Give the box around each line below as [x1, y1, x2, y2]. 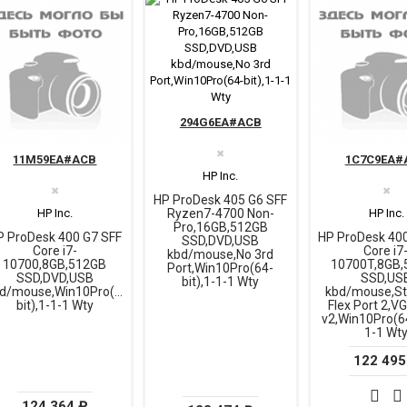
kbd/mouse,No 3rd [167, 247, 274, 263]
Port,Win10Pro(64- [167, 261, 274, 276]
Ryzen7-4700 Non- [166, 206, 274, 222]
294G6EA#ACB [179, 115, 262, 130]
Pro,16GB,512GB [173, 220, 268, 235]
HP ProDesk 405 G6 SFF [154, 193, 288, 208]
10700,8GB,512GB [3, 256, 107, 272]
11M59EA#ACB [13, 152, 97, 166]
